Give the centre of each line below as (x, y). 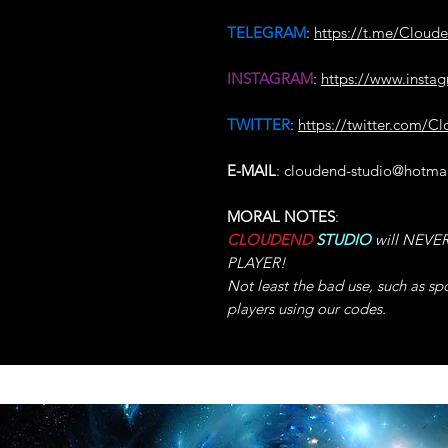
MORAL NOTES (281, 216)
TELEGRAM (266, 32)
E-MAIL (251, 170)
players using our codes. (306, 308)
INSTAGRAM (270, 78)
